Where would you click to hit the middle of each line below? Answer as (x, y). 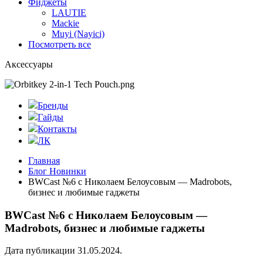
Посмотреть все (60, 44)
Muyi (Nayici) (78, 34)
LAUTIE (69, 13)
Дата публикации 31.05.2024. (63, 251)
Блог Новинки (57, 171)
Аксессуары (29, 64)
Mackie (65, 23)
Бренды (53, 105)
